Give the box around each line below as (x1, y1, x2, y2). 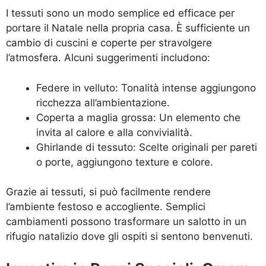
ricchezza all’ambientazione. (36, 96, 170, 109)
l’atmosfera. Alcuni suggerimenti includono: (6, 52, 210, 64)
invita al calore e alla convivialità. (36, 126, 192, 138)
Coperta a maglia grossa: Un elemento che (36, 111, 240, 123)
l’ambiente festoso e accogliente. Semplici (6, 201, 205, 213)
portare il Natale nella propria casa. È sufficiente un (6, 22, 250, 34)
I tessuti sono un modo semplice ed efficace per (6, 7, 235, 20)
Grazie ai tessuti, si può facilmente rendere (6, 186, 211, 198)
